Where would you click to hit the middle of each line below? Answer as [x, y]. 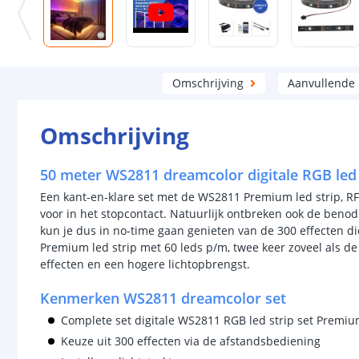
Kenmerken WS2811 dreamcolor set [163, 298]
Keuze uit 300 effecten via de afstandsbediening [191, 341]
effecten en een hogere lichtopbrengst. [145, 264]
